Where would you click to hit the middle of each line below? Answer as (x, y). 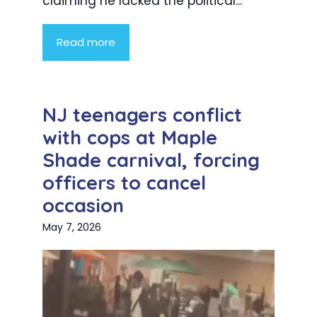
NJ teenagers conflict (142, 115)
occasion (83, 206)
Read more (86, 42)
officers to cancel (124, 183)
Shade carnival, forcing (151, 160)
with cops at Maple (130, 138)
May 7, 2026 (72, 227)
